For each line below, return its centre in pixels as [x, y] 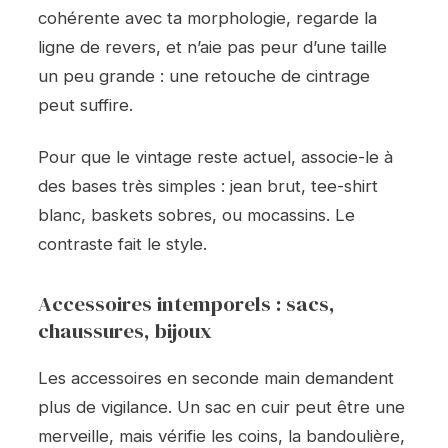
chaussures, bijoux [125, 331]
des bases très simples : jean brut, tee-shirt [208, 186]
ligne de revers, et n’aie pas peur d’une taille [212, 46]
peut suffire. [85, 104]
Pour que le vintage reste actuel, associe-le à [215, 157]
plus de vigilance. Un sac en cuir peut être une [221, 407]
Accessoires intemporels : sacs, [186, 304]
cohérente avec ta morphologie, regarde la [207, 17]
